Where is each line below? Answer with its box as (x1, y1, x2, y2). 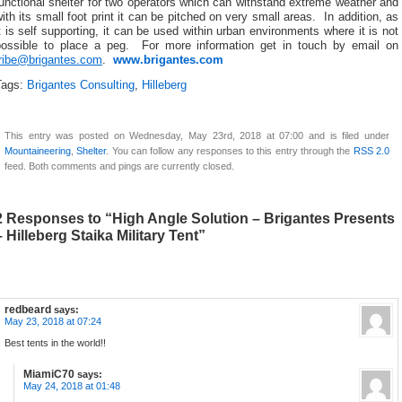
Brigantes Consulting (27, 79, 135, 92)
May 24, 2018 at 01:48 (23, 380, 120, 392)
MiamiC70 (23, 368, 74, 381)
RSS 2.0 (353, 145, 390, 157)
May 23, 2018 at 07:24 (4, 316, 101, 328)
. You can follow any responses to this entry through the (106, 145, 354, 157)
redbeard (4, 303, 51, 317)
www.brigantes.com (113, 53, 223, 66)
